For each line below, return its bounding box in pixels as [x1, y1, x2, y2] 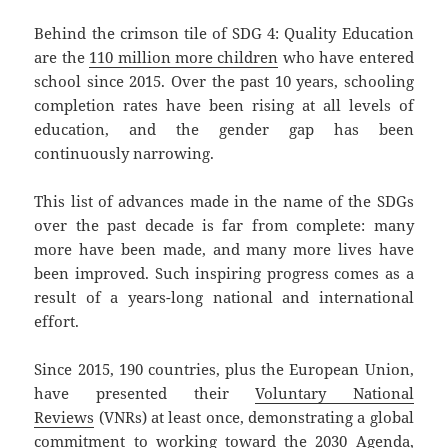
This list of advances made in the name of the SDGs [34, 190, 414, 211]
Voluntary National [255, 382, 414, 403]
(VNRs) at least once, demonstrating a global [94, 406, 414, 427]
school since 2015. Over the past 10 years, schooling [34, 70, 414, 91]
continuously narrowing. [34, 142, 215, 163]
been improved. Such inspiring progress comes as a [34, 262, 414, 283]
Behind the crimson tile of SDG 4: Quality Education [34, 22, 414, 43]
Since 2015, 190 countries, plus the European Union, [34, 358, 414, 379]
